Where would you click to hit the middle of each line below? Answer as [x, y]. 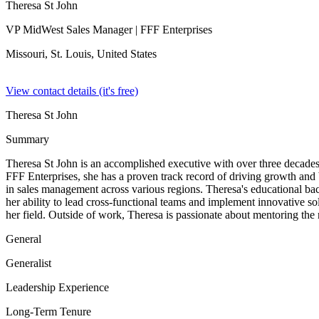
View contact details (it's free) [72, 91]
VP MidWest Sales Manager [69, 30]
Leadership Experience [57, 287]
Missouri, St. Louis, [51, 54]
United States [127, 54]
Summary [27, 139]
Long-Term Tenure [48, 312]
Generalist [28, 263]
